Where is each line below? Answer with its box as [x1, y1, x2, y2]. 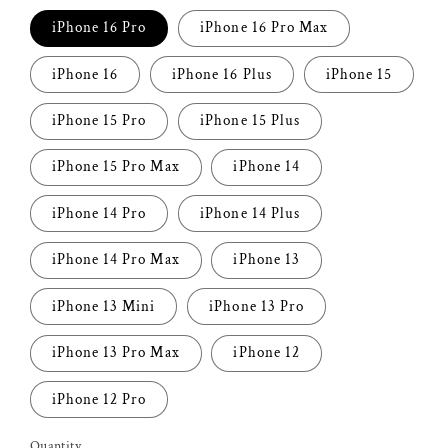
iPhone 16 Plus [172, 64, 272, 84]
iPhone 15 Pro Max [51, 157, 180, 177]
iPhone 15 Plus [200, 111, 300, 130]
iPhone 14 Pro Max [51, 250, 180, 270]
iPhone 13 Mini [51, 296, 156, 316]
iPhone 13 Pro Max [51, 343, 180, 363]
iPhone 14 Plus [200, 203, 300, 223]
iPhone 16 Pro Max [200, 18, 329, 38]
